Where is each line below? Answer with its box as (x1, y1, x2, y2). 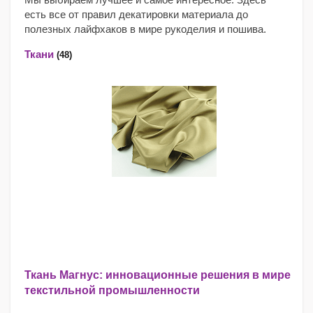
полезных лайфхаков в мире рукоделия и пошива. (24, 23, 266, 35)
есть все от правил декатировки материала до (24, 8, 248, 20)
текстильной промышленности (24, 284, 200, 296)
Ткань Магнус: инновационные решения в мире (24, 269, 291, 281)
